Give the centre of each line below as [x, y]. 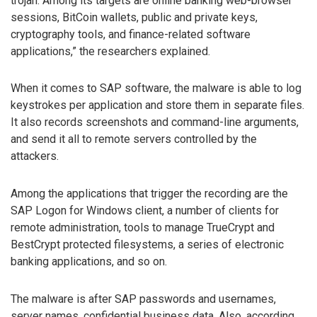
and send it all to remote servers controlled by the [134, 139]
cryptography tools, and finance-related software [131, 34]
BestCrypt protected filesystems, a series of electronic [147, 245]
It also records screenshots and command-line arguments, [155, 122]
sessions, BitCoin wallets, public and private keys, [134, 17]
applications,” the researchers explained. [110, 51]
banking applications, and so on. [89, 262]
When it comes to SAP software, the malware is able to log [156, 88]
